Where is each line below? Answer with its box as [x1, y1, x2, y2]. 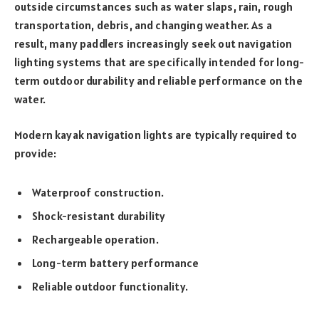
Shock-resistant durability [32, 208, 166, 223]
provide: [14, 146, 57, 161]
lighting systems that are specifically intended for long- [14, 54, 305, 69]
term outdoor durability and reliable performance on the [14, 73, 303, 88]
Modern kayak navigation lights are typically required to [14, 127, 297, 142]
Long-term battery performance [32, 255, 199, 270]
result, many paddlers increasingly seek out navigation [14, 36, 293, 51]
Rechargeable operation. [32, 231, 159, 246]
